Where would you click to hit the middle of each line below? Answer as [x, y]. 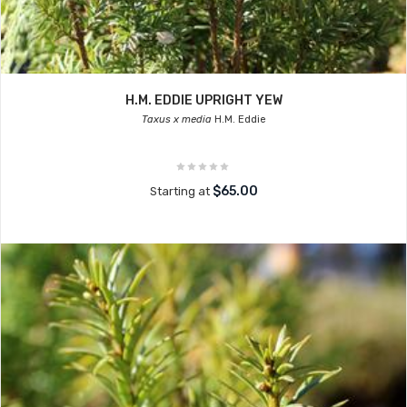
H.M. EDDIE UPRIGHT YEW [203, 100]
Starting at [181, 191]
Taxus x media [176, 119]
